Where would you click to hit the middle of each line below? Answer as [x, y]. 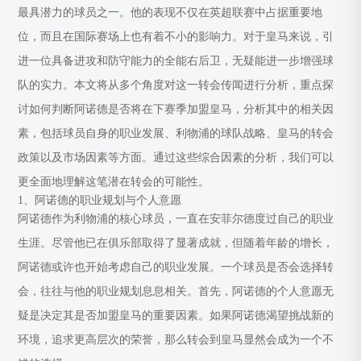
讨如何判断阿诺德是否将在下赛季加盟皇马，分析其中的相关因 [176, 109]
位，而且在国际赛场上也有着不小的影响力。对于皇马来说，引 [176, 37]
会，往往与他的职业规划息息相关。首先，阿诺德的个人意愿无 [176, 291]
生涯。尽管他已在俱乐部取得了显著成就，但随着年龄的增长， [176, 243]
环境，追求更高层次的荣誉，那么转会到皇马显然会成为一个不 [176, 340]
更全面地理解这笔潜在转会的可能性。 [114, 182]
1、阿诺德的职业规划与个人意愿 [100, 200]
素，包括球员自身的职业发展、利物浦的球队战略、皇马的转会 [176, 133]
